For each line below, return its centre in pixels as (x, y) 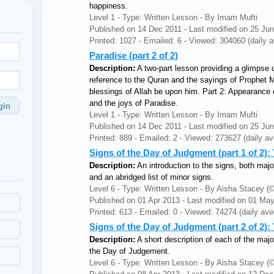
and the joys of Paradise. (134, 103)
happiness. (109, 6)
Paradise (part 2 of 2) (134, 55)
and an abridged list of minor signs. (151, 177)
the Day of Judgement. (130, 251)
